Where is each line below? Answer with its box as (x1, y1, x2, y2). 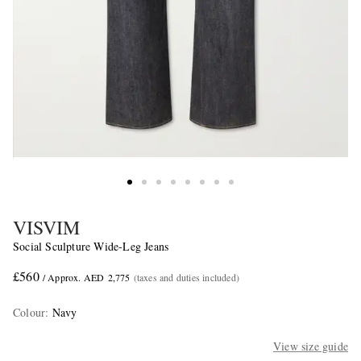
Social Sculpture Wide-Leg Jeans (13, 238, 169, 254)
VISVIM (13, 214, 80, 240)
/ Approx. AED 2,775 (42, 270, 131, 284)
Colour (13, 304, 46, 320)
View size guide (272, 338, 348, 354)
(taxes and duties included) (133, 270, 240, 284)
